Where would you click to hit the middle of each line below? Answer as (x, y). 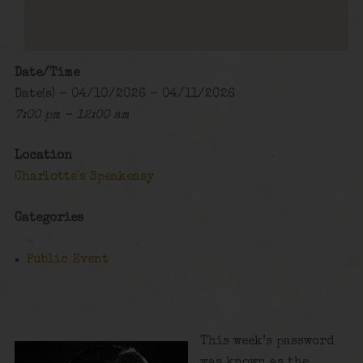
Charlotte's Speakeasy (84, 178)
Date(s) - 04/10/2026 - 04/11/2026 (124, 94)
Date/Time (47, 73)
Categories (49, 218)
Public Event (68, 260)
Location (43, 157)
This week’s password (268, 342)
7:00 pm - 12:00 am (71, 115)
